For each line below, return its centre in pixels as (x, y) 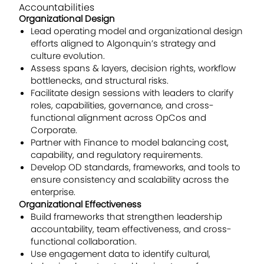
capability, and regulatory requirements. (117, 155)
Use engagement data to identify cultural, (121, 254)
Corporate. (54, 130)
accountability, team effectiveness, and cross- (131, 229)
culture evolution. (68, 56)
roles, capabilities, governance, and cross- (122, 105)
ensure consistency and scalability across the (130, 180)
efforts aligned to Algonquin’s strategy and (123, 44)
